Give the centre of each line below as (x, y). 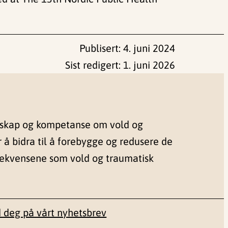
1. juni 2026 (149, 65)
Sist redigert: (94, 65)
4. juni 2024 (149, 48)
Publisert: (101, 48)
